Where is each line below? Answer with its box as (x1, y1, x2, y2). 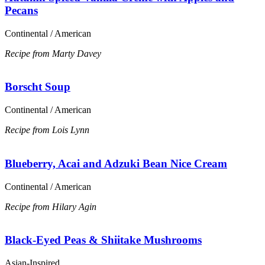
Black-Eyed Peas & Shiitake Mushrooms (5, 234, 202, 247)
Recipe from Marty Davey (5, 48, 101, 59)
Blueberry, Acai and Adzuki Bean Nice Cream (5, 157, 227, 170)
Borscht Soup (5, 80, 70, 93)
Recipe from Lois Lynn (5, 125, 89, 135)
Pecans (5, 4, 38, 17)
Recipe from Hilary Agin (5, 201, 96, 212)
